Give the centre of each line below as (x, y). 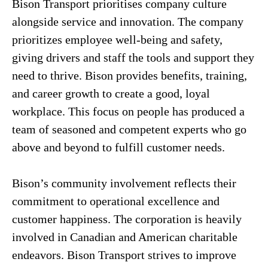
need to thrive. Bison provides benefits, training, (130, 75)
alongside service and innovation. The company (128, 22)
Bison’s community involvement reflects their (124, 183)
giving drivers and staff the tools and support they (133, 57)
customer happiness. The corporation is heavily (127, 219)
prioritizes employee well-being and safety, (117, 39)
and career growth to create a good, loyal (111, 93)
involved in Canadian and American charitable (125, 237)
